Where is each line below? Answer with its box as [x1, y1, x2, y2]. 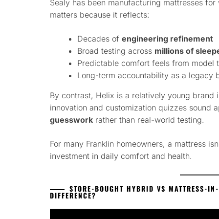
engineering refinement [122, 34, 213, 44]
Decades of [77, 34, 122, 44]
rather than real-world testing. [93, 115, 204, 125]
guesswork [50, 115, 93, 125]
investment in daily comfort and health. [50, 151, 192, 161]
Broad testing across [77, 46, 154, 56]
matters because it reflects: [50, 10, 150, 20]
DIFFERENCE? [50, 190, 96, 201]
